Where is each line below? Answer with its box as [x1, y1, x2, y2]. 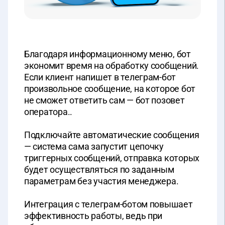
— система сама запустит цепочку [24, 141, 164, 152]
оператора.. [24, 106, 73, 118]
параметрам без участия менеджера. [24, 176, 179, 187]
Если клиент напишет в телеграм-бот [24, 72, 176, 83]
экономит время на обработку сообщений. [24, 60, 199, 71]
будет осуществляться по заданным [24, 164, 174, 175]
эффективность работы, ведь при [24, 210, 163, 221]
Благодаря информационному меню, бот [24, 49, 191, 60]
